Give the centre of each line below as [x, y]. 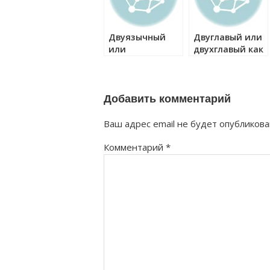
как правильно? [144, 73]
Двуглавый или [228, 37]
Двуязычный [137, 37]
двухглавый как [228, 49]
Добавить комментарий [167, 99]
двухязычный [139, 61]
